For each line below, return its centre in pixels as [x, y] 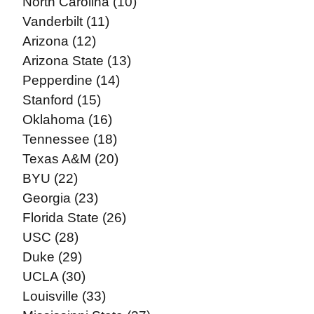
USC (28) [50, 237]
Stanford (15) [61, 100]
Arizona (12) [59, 41]
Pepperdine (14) [71, 80]
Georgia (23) [60, 198]
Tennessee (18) [69, 139]
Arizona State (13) [76, 61]
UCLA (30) [54, 277]
